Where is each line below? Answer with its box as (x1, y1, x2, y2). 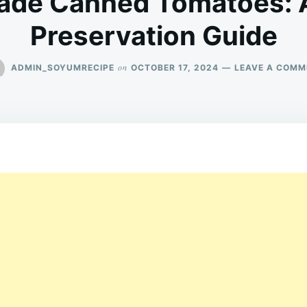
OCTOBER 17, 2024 (130, 62, 219, 73)
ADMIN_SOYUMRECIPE (10, 62, 114, 73)
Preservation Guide (29, 20, 278, 51)
